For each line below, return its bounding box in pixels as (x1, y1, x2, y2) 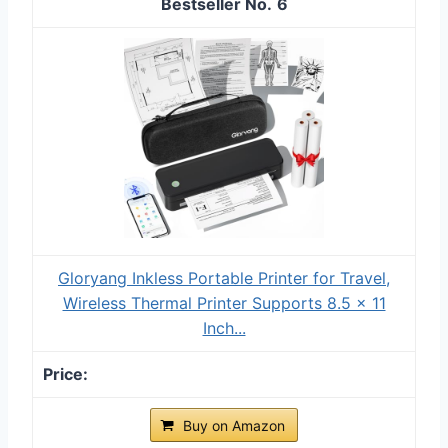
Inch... (202, 317, 246, 338)
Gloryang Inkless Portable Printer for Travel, (58, 267, 390, 288)
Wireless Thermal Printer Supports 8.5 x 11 (62, 292, 386, 313)
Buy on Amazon (183, 416, 285, 434)
